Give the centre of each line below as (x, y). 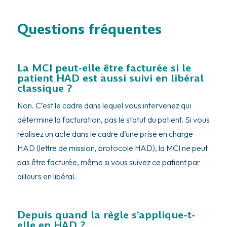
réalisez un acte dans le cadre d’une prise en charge (105, 134)
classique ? (45, 88)
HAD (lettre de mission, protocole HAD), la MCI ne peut (112, 148)
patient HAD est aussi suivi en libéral (110, 78)
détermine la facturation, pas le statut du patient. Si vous (113, 119)
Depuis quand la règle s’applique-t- (106, 215)
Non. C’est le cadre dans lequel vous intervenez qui (104, 105)
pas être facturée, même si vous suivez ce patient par (108, 162)
